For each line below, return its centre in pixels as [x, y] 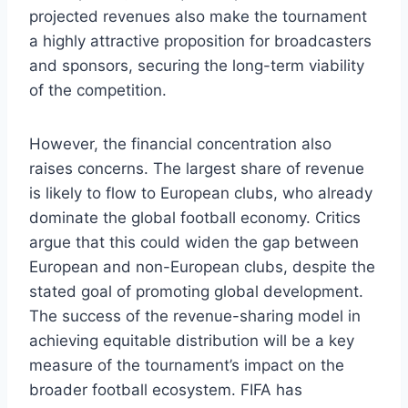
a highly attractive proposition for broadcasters [200, 41]
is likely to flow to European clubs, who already [201, 193]
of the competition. [98, 90]
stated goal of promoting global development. [196, 291]
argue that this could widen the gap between [194, 242]
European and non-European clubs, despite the [202, 266]
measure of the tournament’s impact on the [187, 365]
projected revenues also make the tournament [198, 16]
